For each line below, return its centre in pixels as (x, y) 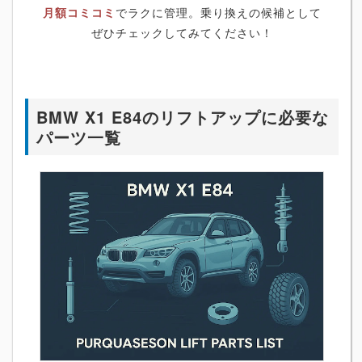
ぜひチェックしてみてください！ (182, 32)
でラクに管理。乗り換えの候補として (218, 12)
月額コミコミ (79, 12)
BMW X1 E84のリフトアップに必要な (183, 116)
